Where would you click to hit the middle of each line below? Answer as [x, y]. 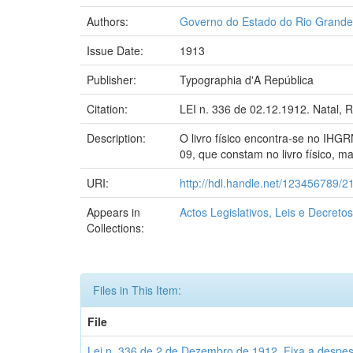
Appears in [113, 212]
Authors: [109, 21]
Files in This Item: [137, 290]
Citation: [109, 109]
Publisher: [113, 80]
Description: [118, 138]
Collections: [115, 228]
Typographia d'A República [247, 80]
